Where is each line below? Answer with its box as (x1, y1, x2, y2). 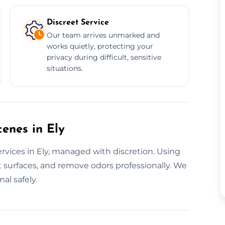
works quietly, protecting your (46, 41, 153, 51)
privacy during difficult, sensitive (46, 52, 161, 62)
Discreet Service (46, 18, 109, 27)
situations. (46, 63, 83, 73)
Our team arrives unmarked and (46, 30, 160, 40)
